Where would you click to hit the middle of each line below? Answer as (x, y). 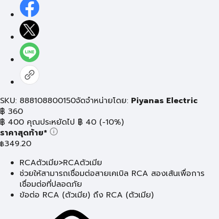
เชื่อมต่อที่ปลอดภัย (51, 184)
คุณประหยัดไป (51, 122)
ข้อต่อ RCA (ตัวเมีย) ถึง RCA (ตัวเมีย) (87, 195)
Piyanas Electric (164, 101)
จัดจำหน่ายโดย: (103, 101)
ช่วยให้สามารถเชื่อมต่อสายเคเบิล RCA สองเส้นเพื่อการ (112, 174)
